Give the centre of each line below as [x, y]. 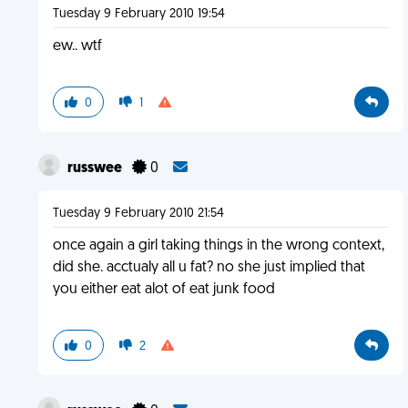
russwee [96, 168]
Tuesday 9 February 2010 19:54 [138, 14]
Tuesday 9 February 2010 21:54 [138, 214]
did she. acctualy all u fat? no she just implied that [209, 268]
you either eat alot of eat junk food [163, 290]
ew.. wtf [77, 46]
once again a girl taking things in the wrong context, [218, 246]
